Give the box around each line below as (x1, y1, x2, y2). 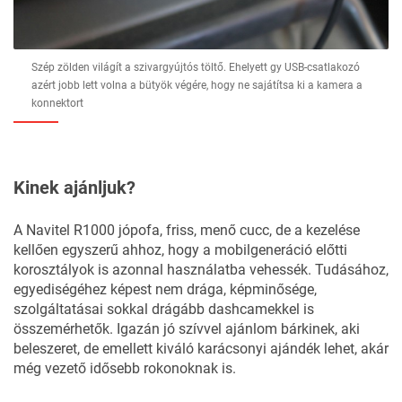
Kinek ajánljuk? (13, 177, 135, 199)
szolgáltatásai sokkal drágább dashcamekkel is (13, 301, 314, 319)
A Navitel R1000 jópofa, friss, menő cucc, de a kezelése (13, 222, 360, 240)
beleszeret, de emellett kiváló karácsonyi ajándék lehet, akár (13, 340, 389, 358)
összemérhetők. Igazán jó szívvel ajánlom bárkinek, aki (13, 320, 360, 338)
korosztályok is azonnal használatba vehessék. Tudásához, (13, 261, 389, 279)
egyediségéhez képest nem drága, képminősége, (13, 281, 317, 299)
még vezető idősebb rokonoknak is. (13, 360, 236, 378)
